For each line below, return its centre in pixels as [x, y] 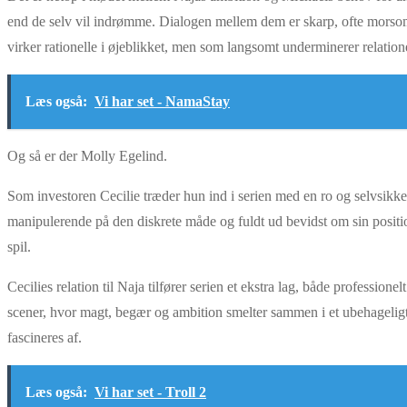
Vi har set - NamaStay [162, 101]
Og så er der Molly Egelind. [87, 155]
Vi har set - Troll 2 [150, 392]
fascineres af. [45, 337]
